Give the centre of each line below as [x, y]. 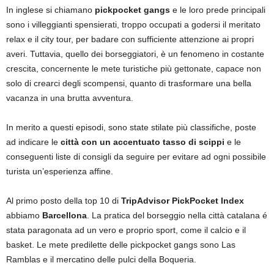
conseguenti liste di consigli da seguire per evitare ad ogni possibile [136, 156]
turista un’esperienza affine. [60, 171]
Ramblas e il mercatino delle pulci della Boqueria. [101, 259]
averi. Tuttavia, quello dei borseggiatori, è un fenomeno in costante [135, 54]
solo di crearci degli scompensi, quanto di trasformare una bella [129, 83]
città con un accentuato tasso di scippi [143, 142]
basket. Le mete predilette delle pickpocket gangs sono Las [121, 244]
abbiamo [24, 215]
